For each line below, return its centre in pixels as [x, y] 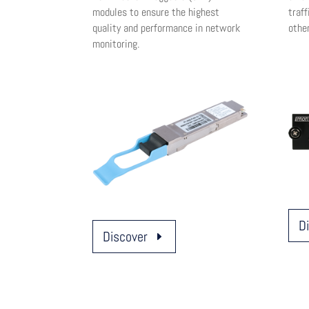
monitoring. [116, 44]
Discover [126, 237]
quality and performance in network [167, 28]
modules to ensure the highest [156, 12]
